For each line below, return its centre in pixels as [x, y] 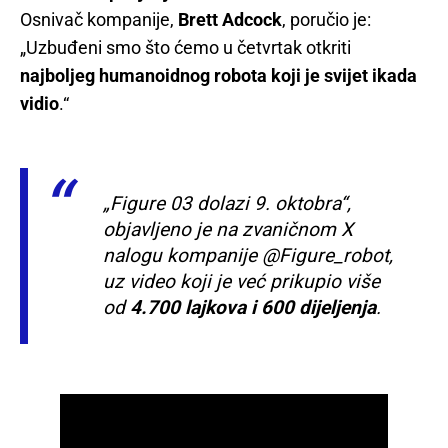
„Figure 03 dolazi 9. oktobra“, [227, 204]
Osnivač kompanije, [99, 20]
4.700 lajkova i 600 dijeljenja [253, 308]
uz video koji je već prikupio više [241, 282]
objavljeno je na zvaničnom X [228, 230]
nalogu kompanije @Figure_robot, [248, 256]
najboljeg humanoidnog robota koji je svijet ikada [218, 76]
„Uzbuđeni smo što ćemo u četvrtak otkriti [185, 48]
